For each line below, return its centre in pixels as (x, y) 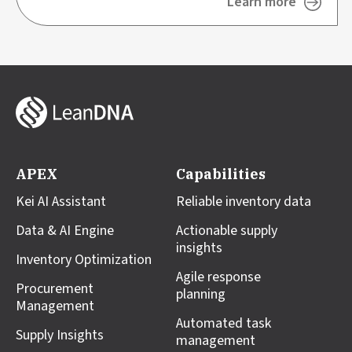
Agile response (218, 277)
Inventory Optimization (84, 259)
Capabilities (221, 174)
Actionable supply (227, 230)
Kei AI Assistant (61, 201)
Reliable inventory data (244, 201)
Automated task (224, 323)
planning (201, 294)
